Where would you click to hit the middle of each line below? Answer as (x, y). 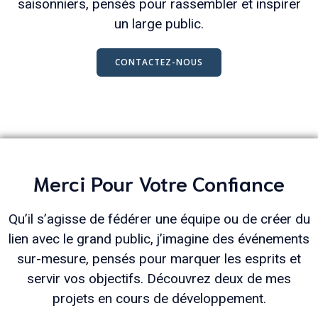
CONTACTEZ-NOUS (159, 62)
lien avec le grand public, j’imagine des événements (159, 239)
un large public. (159, 24)
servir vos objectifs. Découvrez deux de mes (159, 279)
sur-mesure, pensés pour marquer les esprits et (159, 259)
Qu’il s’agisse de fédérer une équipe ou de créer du (159, 219)
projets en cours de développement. (159, 298)
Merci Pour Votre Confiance (159, 182)
